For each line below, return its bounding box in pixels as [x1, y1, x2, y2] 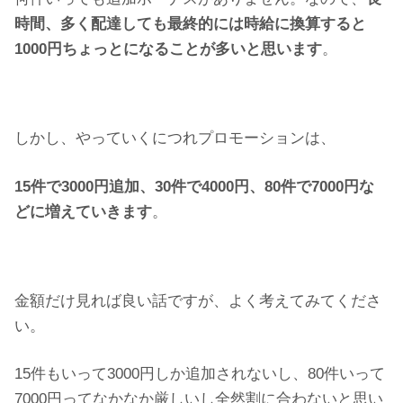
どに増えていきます [14, 202, 152, 220]
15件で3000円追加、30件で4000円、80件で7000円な [14, 177, 374, 195]
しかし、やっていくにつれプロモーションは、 [14, 130, 336, 148]
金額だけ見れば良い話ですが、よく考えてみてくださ [14, 291, 381, 309]
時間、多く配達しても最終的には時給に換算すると [14, 15, 366, 33]
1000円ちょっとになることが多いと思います [14, 40, 322, 58]
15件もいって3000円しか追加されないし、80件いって [14, 365, 385, 383]
